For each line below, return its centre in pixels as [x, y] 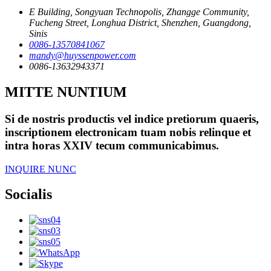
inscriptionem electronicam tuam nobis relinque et [128, 132]
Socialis [28, 194]
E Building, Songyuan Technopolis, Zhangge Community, [139, 12]
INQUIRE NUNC [41, 169]
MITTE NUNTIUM [66, 92]
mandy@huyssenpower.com [83, 55]
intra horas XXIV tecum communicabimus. [112, 145]
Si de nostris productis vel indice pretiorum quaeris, [132, 119]
